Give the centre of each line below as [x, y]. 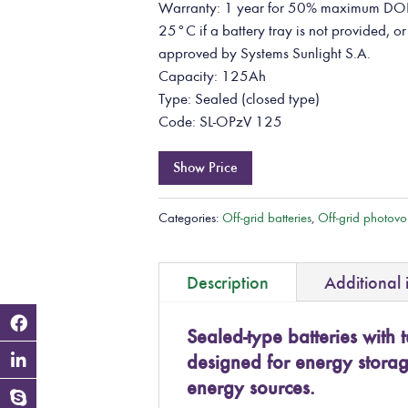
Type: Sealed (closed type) [240, 99]
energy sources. [251, 387]
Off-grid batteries [267, 218]
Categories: [191, 218]
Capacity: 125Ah [213, 76]
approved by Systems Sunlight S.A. [265, 53]
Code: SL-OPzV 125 [221, 122]
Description [228, 282]
